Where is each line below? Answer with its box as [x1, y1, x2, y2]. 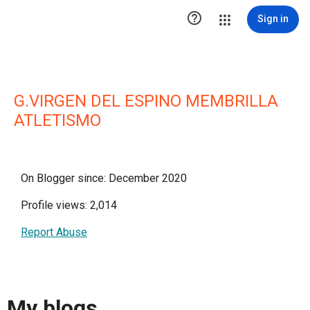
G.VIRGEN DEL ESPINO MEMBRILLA [14, 91, 278, 111]
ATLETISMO [14, 111, 101, 130]
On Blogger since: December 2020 [21, 172, 187, 185]
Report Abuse [21, 226, 87, 239]
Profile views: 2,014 [21, 199, 117, 212]
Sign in [257, 13, 289, 24]
